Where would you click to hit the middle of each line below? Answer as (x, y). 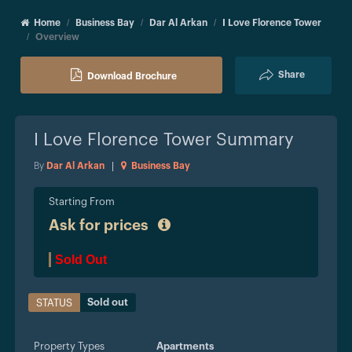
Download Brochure (132, 77)
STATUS (54, 303)
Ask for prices (100, 226)
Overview (57, 37)
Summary (253, 140)
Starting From (82, 202)
